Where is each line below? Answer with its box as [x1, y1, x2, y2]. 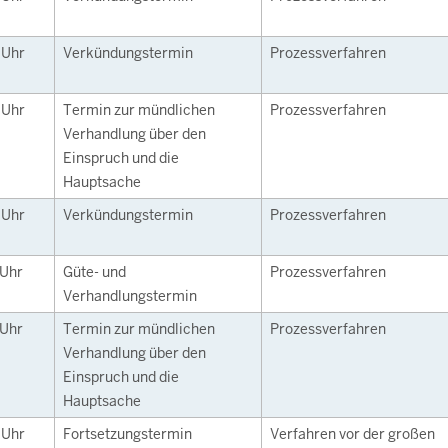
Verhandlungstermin [63, 287, 197, 305]
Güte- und [63, 263, 126, 281]
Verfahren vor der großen [270, 425, 435, 443]
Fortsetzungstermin [63, 425, 192, 443]
